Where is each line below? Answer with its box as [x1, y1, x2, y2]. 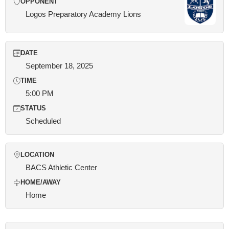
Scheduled [26, 117, 61, 125]
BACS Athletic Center [26, 163, 97, 172]
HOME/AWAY [20, 179, 61, 186]
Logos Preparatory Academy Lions [26, 10, 141, 18]
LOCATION [20, 151, 54, 158]
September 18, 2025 [26, 61, 93, 70]
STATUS [20, 105, 46, 112]
